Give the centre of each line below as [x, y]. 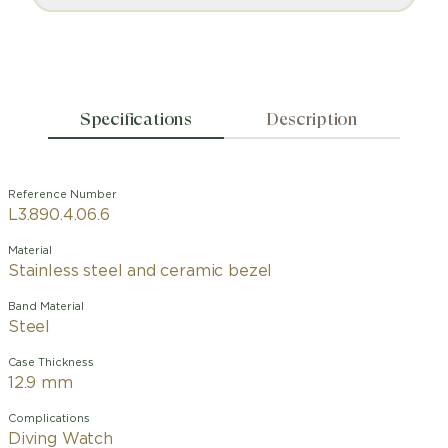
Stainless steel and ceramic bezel [140, 271]
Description [312, 118]
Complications [49, 418]
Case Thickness [51, 362]
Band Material [46, 306]
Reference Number [62, 194]
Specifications [135, 118]
